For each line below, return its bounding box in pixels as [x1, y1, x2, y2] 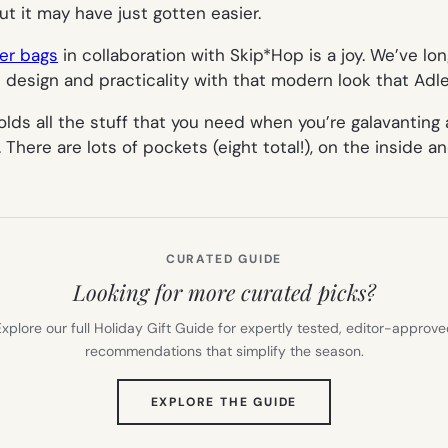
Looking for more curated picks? [72, 276, 376, 307]
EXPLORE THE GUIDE [150, 393, 298, 410]
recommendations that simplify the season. [84, 341, 364, 360]
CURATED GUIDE [165, 250, 283, 267]
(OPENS [296, 392, 351, 409]
